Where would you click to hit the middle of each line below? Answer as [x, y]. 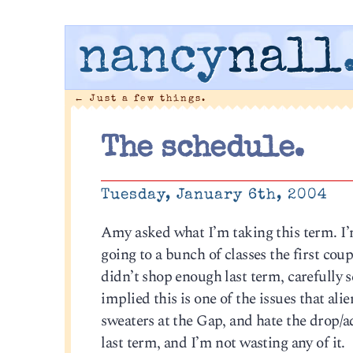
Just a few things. [145, 98]
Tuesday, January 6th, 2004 [215, 196]
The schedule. [203, 150]
